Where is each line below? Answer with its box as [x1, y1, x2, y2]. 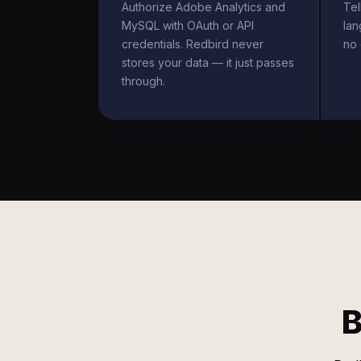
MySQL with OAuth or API [122, 19, 254, 32]
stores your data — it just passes [122, 56, 294, 69]
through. [122, 74, 165, 88]
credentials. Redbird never [122, 37, 263, 51]
